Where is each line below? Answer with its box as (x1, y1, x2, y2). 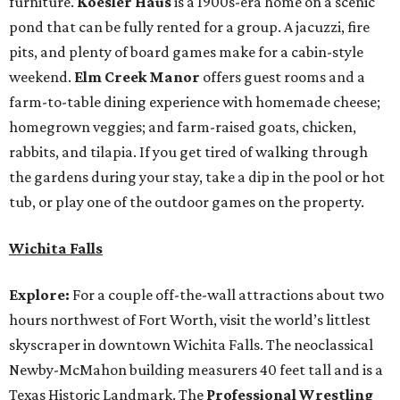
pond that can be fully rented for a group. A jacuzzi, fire (9, 18, 370, 37)
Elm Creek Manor (74, 68, 203, 87)
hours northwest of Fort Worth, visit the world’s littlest (9, 311, 371, 329)
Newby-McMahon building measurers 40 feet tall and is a (9, 361, 383, 379)
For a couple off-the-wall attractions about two (70, 286, 384, 304)
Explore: (9, 286, 70, 304)
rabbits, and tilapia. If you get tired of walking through (9, 143, 368, 162)
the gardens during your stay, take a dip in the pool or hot (9, 168, 385, 187)
